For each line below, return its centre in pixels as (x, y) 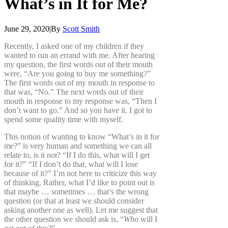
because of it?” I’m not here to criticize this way (80, 173)
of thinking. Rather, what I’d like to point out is (79, 182)
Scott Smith (81, 28)
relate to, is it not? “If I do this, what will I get (77, 155)
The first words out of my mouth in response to (79, 82)
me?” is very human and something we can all (78, 146)
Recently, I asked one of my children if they (74, 46)
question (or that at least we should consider (74, 201)
